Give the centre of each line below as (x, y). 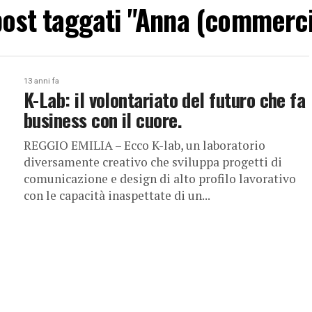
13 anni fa (41, 81)
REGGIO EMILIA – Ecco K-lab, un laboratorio (145, 145)
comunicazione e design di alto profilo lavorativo (160, 179)
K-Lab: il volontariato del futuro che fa (165, 100)
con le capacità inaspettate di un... (117, 195)
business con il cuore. (103, 120)
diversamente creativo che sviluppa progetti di (153, 162)
